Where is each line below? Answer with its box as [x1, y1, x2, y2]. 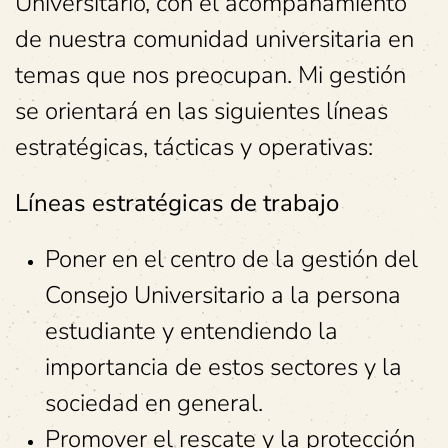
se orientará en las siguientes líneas [15, 95, 388, 127]
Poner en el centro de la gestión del [45, 243, 418, 275]
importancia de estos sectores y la [45, 351, 402, 383]
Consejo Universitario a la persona [45, 279, 401, 311]
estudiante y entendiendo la [45, 315, 338, 347]
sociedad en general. [45, 387, 263, 419]
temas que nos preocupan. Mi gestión [15, 59, 406, 91]
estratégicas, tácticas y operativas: [15, 131, 373, 163]
